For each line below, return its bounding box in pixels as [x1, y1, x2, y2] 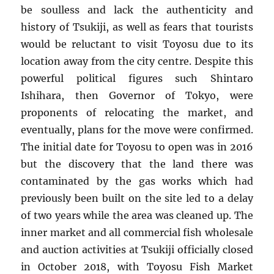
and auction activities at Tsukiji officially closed [21, 243, 253, 256]
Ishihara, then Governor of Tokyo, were [21, 89, 253, 102]
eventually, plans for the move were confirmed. [21, 123, 253, 136]
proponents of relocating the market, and [21, 106, 253, 119]
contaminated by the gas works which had [21, 174, 253, 187]
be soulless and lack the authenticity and [21, 3, 253, 16]
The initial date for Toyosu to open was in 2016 [21, 140, 253, 153]
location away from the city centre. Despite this [21, 54, 253, 67]
